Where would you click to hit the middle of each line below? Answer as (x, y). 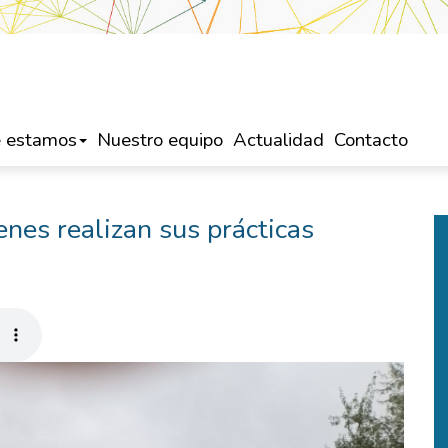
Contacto (371, 140)
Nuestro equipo (160, 140)
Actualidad (278, 140)
